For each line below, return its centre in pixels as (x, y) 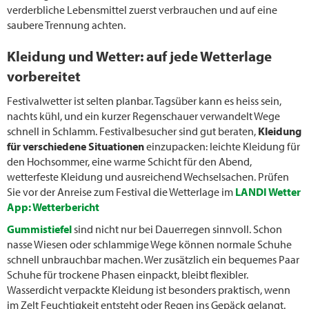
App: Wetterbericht (53, 207)
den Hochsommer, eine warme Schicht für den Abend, (129, 162)
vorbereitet (44, 76)
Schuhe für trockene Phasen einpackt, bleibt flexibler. (128, 275)
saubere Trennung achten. (66, 24)
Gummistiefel (39, 229)
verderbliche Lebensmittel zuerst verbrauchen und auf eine (142, 9)
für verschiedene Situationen (76, 147)
